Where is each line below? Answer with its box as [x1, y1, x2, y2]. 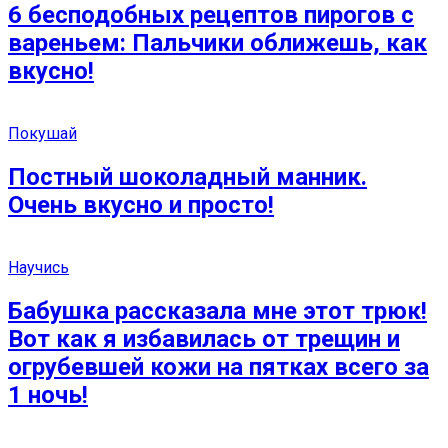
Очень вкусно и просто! [8, 191, 274, 220]
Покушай [8, 124, 77, 144]
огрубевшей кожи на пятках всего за [8, 353, 429, 382]
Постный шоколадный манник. [8, 163, 367, 192]
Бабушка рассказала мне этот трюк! [8, 297, 427, 326]
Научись [8, 258, 69, 278]
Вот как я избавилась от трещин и [8, 325, 400, 354]
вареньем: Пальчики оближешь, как [8, 29, 427, 58]
